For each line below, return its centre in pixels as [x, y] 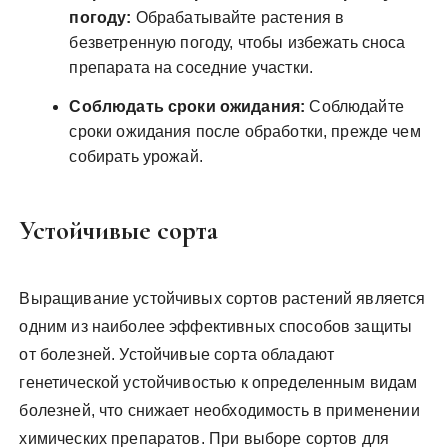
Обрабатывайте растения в [238, 17]
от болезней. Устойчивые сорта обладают [177, 354]
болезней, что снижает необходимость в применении [219, 410]
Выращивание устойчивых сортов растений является [222, 298]
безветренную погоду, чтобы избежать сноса [237, 42]
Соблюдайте [354, 106]
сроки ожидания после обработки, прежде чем [245, 131]
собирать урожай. [136, 156]
